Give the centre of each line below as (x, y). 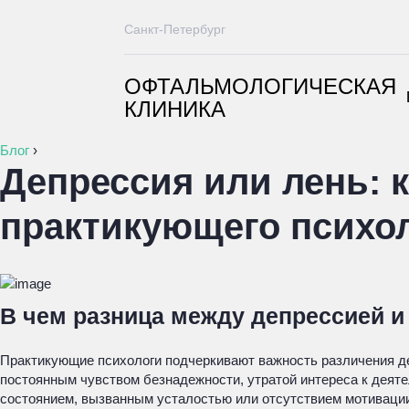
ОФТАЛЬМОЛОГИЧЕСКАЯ (260, 86)
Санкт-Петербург (175, 29)
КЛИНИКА (175, 109)
